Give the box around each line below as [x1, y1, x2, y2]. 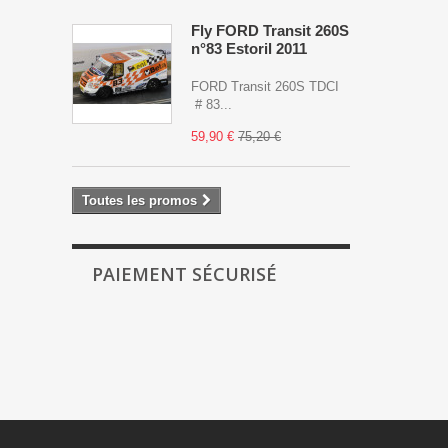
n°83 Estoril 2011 [191, 40, 307, 57]
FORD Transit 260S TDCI [191, 79, 339, 94]
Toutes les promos [82, 193, 197, 208]
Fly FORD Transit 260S [191, 22, 349, 39]
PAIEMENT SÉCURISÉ [92, 262, 277, 286]
